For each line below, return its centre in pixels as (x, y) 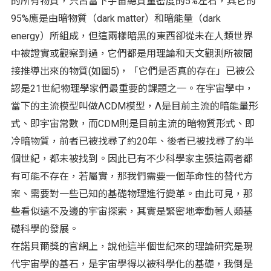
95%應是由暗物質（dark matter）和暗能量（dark (116, 18)
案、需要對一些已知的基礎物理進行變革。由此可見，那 (132, 194)
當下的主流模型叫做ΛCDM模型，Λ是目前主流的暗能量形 (134, 106)
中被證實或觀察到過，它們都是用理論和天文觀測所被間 (132, 53)
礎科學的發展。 (44, 229)
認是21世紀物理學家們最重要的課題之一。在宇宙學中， (132, 88)
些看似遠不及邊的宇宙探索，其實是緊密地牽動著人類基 (132, 211)
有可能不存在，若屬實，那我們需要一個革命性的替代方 (132, 176)
